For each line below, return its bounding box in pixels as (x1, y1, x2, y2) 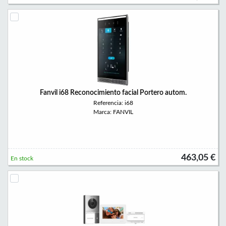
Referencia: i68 (93, 100, 133, 106)
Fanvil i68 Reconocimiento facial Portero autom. (39, 89, 187, 96)
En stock (11, 155, 33, 161)
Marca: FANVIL (93, 109, 133, 115)
